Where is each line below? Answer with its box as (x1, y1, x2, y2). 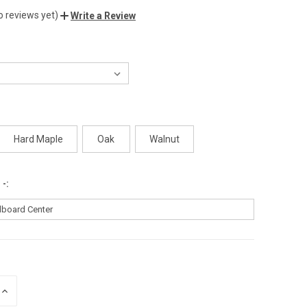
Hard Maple (13, 133, 63, 145)
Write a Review (71, 10, 136, 21)
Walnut (149, 133, 180, 145)
